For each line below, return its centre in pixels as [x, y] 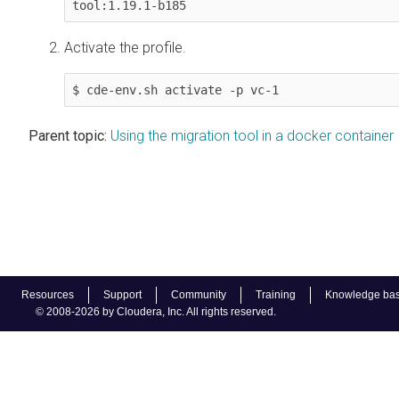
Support [122, 295]
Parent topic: [68, 135]
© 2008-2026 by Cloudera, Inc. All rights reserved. [156, 312]
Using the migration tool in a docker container [252, 135]
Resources [48, 295]
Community [199, 295]
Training [276, 295]
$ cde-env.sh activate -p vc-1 [175, 90]
